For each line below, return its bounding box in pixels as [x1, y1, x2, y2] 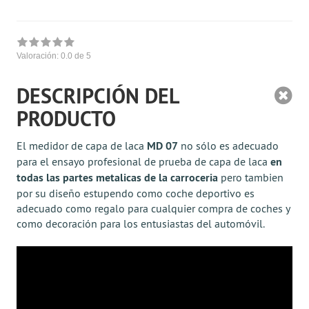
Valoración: [17, 51, 61, 61]
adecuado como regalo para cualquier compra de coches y [17, 201, 290, 215]
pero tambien [218, 170, 283, 184]
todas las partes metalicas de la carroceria [17, 170, 218, 185]
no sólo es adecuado [178, 139, 279, 152]
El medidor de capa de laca [17, 139, 147, 152]
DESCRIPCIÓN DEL [17, 83, 178, 110]
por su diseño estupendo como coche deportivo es [17, 186, 255, 200]
